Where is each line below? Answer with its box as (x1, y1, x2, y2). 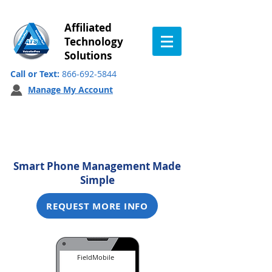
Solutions (64, 49, 112, 63)
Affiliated (64, 21, 112, 35)
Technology (64, 35, 123, 49)
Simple (80, 173, 115, 187)
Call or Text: (10, 68, 62, 80)
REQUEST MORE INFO (46, 199, 148, 212)
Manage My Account (28, 84, 113, 95)
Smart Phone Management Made (13, 159, 181, 173)
